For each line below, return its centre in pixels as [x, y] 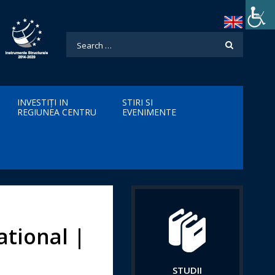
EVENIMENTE [149, 112]
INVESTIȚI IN [43, 102]
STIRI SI [137, 102]
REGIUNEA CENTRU [57, 112]
